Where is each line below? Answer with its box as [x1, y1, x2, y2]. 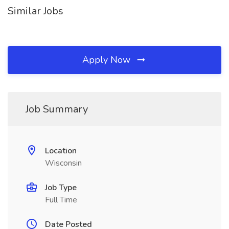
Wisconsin [45, 157, 82, 169]
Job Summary [26, 102, 88, 116]
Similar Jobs [8, 4, 63, 18]
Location [45, 145, 77, 156]
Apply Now [82, 54, 133, 66]
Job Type [45, 182, 77, 193]
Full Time [45, 194, 77, 205]
